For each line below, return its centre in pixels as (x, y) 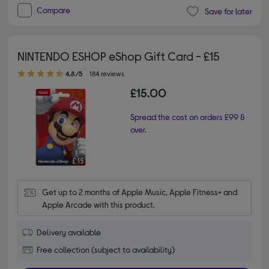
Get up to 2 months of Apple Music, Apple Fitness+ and (140, 192)
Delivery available (69, 232)
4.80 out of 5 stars (26, 67)
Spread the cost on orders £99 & (188, 116)
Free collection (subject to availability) (106, 249)
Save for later (228, 11)
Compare (54, 10)
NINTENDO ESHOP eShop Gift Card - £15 (119, 56)
